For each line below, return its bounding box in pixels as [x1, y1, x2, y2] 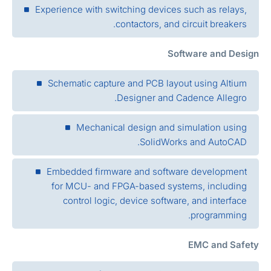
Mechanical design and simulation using [91, 121, 262, 133]
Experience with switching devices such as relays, [50, 3, 262, 15]
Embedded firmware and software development [62, 165, 262, 177]
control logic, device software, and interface [78, 194, 262, 206]
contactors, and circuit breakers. [131, 18, 262, 30]
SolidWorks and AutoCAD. [155, 135, 262, 148]
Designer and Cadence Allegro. [132, 91, 262, 103]
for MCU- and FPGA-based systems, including [67, 180, 262, 192]
